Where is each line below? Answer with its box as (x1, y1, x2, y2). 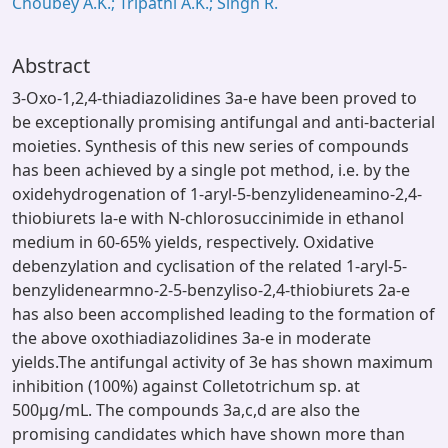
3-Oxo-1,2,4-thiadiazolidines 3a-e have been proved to (12, 87, 417, 109)
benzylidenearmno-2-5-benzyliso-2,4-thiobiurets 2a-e (12, 279, 410, 301)
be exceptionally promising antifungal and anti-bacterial (12, 111, 435, 133)
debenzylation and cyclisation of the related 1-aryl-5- (12, 255, 407, 277)
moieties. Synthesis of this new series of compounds (12, 135, 409, 157)
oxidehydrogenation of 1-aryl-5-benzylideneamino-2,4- (12, 183, 422, 205)
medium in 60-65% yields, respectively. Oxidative (12, 231, 374, 253)
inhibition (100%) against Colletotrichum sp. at (12, 375, 360, 397)
